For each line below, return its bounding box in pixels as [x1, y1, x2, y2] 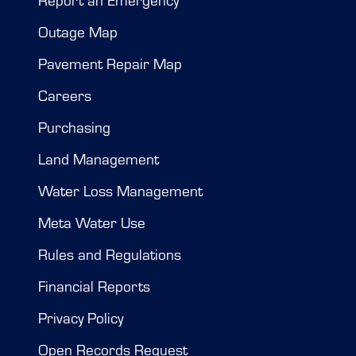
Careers [38, 86, 91, 105]
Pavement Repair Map [38, 54, 182, 73]
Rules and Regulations [38, 245, 181, 264]
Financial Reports [38, 277, 150, 296]
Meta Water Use [38, 213, 145, 232]
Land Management [38, 149, 159, 168]
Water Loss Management [38, 181, 203, 200]
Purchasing [38, 118, 110, 137]
